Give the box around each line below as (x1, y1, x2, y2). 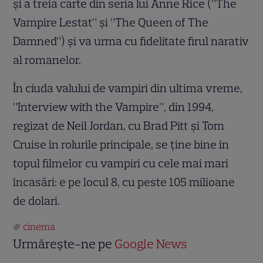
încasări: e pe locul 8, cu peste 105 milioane (13, 175, 235, 190)
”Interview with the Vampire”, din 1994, (13, 100, 214, 114)
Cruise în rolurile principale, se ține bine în (13, 137, 230, 152)
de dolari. (13, 194, 60, 208)
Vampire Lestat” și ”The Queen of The (13, 15, 209, 30)
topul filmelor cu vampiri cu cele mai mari (13, 156, 229, 171)
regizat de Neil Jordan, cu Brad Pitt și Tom (13, 119, 225, 133)
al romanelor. (13, 53, 82, 68)
